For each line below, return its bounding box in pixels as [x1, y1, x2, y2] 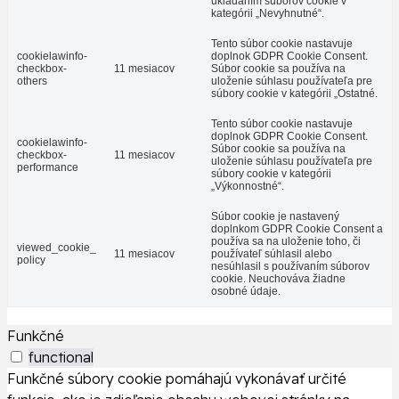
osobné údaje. [211, 285, 281, 298]
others [17, 75, 47, 88]
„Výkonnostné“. [211, 180, 284, 193]
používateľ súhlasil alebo [211, 248, 332, 261]
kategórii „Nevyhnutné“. [211, 7, 324, 20]
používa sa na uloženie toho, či [211, 235, 361, 248]
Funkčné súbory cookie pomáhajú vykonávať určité [7, 370, 346, 388]
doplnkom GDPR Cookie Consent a [211, 223, 383, 236]
